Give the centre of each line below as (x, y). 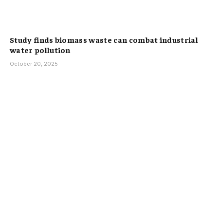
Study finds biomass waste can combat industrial (104, 40)
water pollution (40, 50)
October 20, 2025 (34, 64)
